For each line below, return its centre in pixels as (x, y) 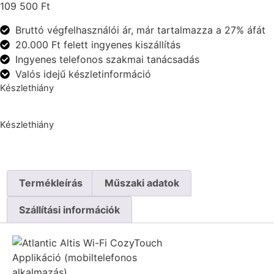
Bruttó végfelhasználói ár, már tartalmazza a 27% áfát (140, 30)
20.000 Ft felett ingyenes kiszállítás (98, 44)
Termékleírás (51, 183)
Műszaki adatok (142, 183)
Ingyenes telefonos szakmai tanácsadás (107, 59)
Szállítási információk (70, 209)
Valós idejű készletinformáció (83, 74)
